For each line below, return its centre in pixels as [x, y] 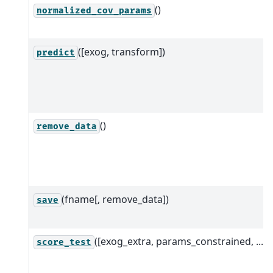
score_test [64, 242]
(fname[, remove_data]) [115, 199]
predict [56, 52]
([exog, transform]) [122, 51]
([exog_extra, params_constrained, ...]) [182, 241]
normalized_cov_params [94, 10]
